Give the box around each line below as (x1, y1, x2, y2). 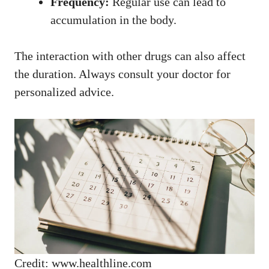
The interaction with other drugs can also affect (14, 49, 246, 62)
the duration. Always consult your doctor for (14, 67, 231, 80)
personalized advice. (14, 85, 114, 98)
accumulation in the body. (50, 13, 177, 26)
